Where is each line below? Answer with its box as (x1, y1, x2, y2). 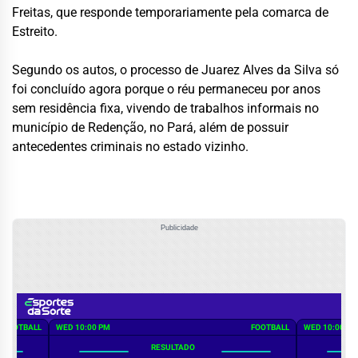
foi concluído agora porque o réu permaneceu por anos (12, 82, 320, 97)
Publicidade (160, 223, 198, 232)
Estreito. (12, 24, 58, 40)
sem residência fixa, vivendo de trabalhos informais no (12, 101, 319, 117)
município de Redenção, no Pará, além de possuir (12, 120, 288, 136)
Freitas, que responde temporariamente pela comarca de (12, 5, 328, 21)
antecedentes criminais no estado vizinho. (12, 139, 249, 155)
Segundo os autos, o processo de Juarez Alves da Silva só (12, 62, 339, 78)
